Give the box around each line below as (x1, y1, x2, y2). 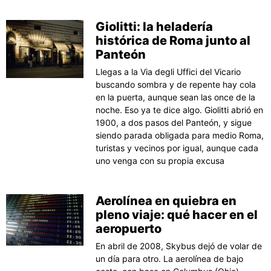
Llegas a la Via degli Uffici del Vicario (96, 66, 241, 77)
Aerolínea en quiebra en (96, 193, 237, 208)
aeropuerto (96, 221, 162, 236)
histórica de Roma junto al (96, 33, 251, 48)
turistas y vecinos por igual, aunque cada (96, 142, 259, 153)
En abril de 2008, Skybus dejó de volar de (96, 240, 263, 251)
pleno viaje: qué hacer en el (96, 207, 258, 222)
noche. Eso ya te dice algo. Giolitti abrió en (96, 104, 264, 115)
